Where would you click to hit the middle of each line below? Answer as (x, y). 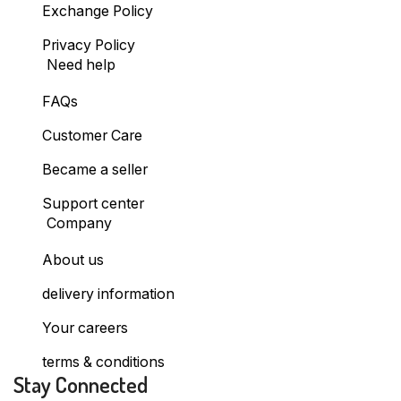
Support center (93, 204)
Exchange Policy (97, 12)
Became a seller (94, 170)
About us (73, 260)
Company (79, 224)
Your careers (85, 328)
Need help (81, 65)
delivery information (108, 294)
